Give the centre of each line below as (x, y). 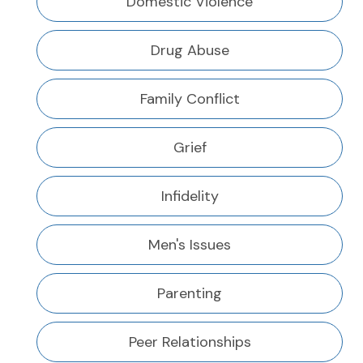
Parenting (190, 294)
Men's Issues (190, 245)
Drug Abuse (190, 51)
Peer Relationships (190, 342)
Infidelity (190, 196)
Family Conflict (190, 99)
